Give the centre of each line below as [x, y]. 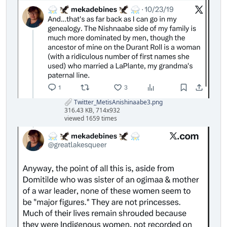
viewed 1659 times [91, 119]
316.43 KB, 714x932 [92, 110]
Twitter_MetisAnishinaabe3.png [118, 102]
